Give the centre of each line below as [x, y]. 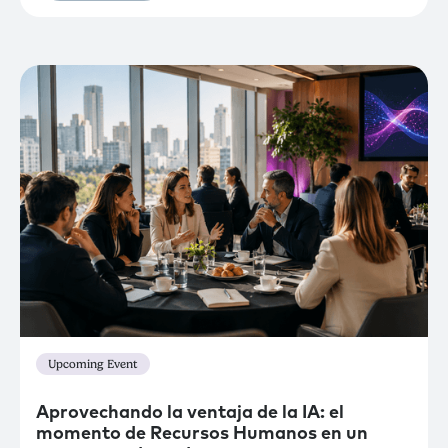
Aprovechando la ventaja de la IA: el [190, 413]
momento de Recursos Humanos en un [202, 434]
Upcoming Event [93, 363]
